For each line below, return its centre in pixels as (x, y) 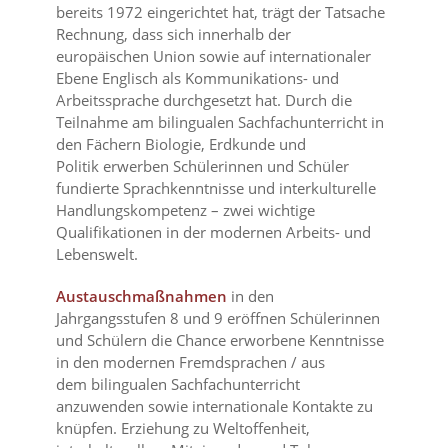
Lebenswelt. (97, 254)
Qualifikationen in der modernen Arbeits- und (214, 232)
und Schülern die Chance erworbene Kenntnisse (220, 340)
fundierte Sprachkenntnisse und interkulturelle (216, 188)
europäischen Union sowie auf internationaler (214, 56)
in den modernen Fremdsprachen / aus (191, 362)
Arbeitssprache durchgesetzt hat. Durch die (204, 100)
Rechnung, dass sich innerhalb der (174, 34)
